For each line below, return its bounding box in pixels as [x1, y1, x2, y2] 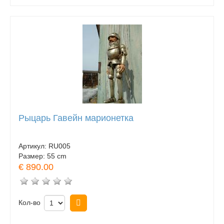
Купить [88, 198, 113, 207]
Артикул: [18, 141, 48, 150]
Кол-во [18, 198, 40, 206]
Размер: [18, 151, 47, 160]
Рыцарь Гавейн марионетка [18, 113, 133, 123]
